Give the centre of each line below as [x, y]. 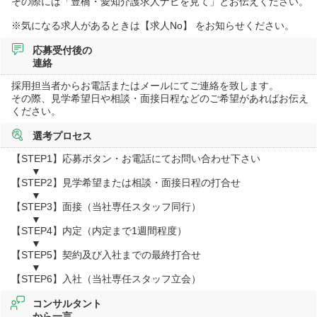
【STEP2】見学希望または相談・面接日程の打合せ [126, 182]
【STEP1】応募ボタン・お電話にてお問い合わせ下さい [136, 158]
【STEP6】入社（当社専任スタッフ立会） [106, 278]
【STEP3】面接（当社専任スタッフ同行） [106, 206]
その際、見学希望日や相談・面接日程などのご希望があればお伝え [160, 98]
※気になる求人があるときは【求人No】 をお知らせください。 [153, 25]
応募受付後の [63, 50]
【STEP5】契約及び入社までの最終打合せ [106, 254]
